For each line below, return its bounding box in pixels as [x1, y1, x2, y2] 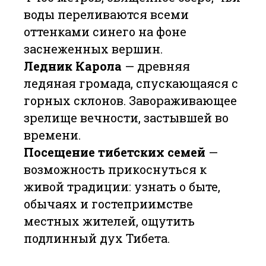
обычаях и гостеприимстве [24, 196, 193, 211]
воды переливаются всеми [24, 7, 189, 22]
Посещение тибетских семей [24, 144, 205, 160]
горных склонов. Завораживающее [24, 93, 237, 108]
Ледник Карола [24, 58, 122, 74]
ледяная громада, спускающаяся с [24, 75, 238, 91]
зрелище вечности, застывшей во [24, 110, 229, 125]
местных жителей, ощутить [24, 213, 195, 229]
